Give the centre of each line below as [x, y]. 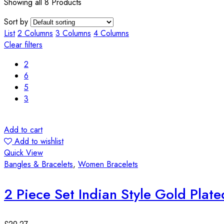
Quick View [23, 152]
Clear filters [23, 44]
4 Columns [111, 33]
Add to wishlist [39, 141]
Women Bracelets [108, 164]
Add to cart [23, 129]
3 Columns [73, 33]
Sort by [16, 21]
